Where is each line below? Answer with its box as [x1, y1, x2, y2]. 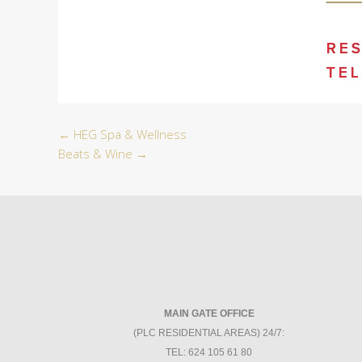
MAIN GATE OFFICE [163, 308, 255, 319]
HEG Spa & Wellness [70, 126, 187, 142]
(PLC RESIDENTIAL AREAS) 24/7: [133, 327, 285, 339]
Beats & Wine [58, 145, 136, 162]
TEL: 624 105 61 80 [166, 347, 253, 358]
